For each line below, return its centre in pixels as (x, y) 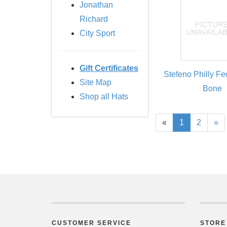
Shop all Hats (104, 97)
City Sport (97, 33)
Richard (94, 19)
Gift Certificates (109, 68)
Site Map (96, 82)
